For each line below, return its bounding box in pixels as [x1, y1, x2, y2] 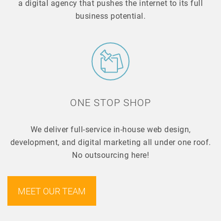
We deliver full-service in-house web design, [30, 123, 191, 134]
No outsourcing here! [72, 149, 149, 160]
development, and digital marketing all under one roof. [10, 136, 211, 147]
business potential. [75, 10, 146, 21]
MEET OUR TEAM [18, 184, 86, 197]
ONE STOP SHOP [70, 95, 151, 109]
